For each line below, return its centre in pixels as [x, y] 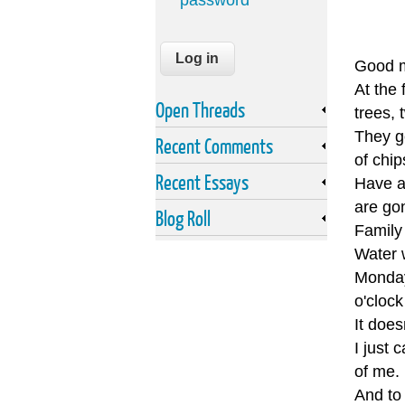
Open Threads [200, 110]
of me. [377, 372]
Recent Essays [202, 182]
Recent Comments [214, 146]
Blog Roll [183, 218]
